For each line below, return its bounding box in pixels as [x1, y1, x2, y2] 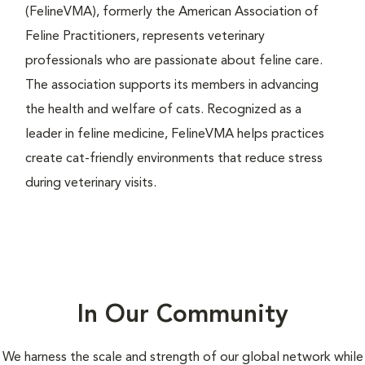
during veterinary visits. [25, 176, 156, 190]
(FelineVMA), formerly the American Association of [25, 5, 319, 19]
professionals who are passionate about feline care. [25, 54, 323, 68]
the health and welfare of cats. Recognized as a [25, 103, 301, 117]
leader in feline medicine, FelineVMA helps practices [25, 127, 324, 141]
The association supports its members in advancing [25, 78, 319, 92]
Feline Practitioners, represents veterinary [25, 29, 265, 43]
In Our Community [77, 302, 288, 328]
